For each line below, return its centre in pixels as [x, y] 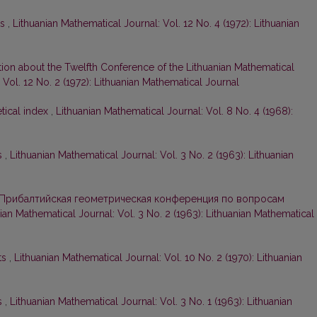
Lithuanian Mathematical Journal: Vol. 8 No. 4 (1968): [174, 111]
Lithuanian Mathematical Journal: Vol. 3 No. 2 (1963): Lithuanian [152, 155]
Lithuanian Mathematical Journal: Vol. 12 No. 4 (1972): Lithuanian [156, 24]
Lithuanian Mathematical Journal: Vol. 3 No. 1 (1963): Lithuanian [151, 302]
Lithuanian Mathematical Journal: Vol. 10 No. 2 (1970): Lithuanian [158, 258]
